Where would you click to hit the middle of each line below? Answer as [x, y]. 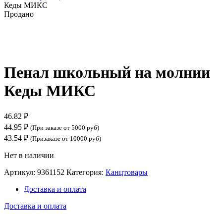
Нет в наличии [29, 155]
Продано [19, 14]
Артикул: [21, 172]
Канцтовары [127, 172]
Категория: [86, 172]
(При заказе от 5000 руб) [65, 128]
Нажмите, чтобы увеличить [51, 48]
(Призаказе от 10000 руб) [66, 139]
